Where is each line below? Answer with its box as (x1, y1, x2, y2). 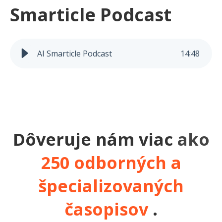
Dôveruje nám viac (12, 127, 177, 151)
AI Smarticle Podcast (37, 48, 112, 59)
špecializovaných (38, 174, 184, 197)
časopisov (64, 197, 153, 221)
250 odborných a (41, 151, 181, 174)
